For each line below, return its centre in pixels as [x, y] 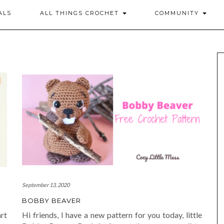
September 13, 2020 [46, 185]
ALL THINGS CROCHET [81, 13]
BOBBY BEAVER [51, 201]
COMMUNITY [178, 13]
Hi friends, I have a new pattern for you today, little [112, 215]
